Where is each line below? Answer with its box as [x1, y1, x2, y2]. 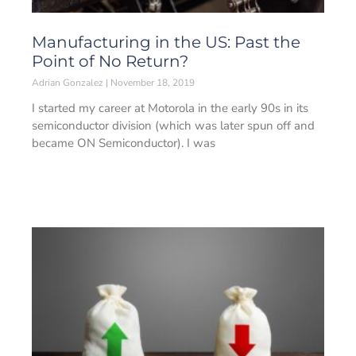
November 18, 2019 [108, 76, 195, 89]
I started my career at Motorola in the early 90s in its [32, 100, 308, 116]
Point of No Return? [32, 52, 188, 71]
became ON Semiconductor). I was [32, 135, 215, 151]
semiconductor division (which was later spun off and [32, 118, 315, 133]
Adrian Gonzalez [32, 76, 106, 89]
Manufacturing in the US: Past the [32, 33, 300, 52]
